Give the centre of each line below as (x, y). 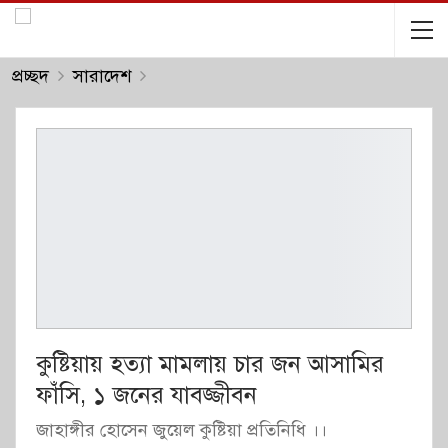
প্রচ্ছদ (30, 76)
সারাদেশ (102, 76)
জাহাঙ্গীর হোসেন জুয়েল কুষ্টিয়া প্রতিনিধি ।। (181, 429)
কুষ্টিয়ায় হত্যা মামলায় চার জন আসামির (210, 363)
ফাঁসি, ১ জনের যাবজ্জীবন (146, 394)
